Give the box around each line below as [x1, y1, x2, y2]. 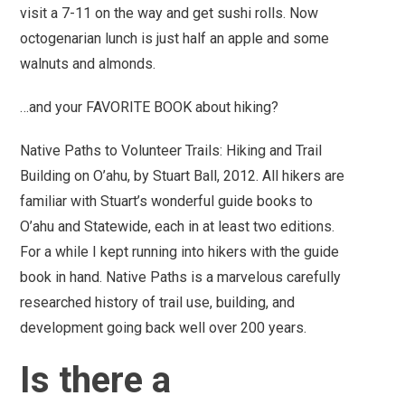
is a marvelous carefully [191, 268, 342, 286]
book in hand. [20, 268, 107, 286]
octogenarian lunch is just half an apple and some [20, 29, 330, 47]
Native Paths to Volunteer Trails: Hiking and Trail [20, 141, 323, 159]
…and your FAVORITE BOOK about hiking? [20, 98, 283, 116]
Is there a [20, 358, 172, 401]
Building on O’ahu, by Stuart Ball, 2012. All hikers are [20, 166, 345, 184]
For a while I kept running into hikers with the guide [20, 242, 340, 260]
